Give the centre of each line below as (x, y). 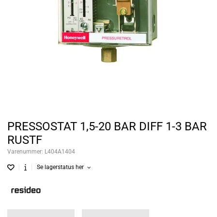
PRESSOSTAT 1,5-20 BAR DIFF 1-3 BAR (107, 127)
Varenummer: (26, 152)
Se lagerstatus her (61, 167)
